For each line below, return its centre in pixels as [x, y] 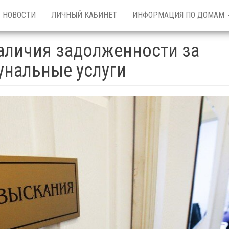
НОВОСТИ [19, 15]
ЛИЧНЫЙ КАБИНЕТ [84, 15]
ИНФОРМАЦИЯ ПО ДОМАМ [179, 15]
